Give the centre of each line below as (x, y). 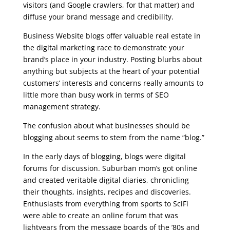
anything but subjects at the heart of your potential (111, 71)
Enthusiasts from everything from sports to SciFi (106, 203)
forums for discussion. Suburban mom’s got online (110, 168)
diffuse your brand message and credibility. (98, 16)
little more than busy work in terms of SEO (96, 94)
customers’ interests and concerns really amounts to (113, 83)
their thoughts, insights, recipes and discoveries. (107, 191)
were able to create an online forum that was (100, 215)
